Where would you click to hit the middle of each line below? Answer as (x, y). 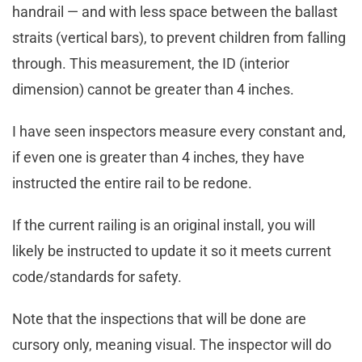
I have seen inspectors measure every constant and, (179, 132)
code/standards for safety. (99, 277)
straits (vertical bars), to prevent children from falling (179, 38)
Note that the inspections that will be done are (159, 319)
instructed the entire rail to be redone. (134, 183)
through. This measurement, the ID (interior (151, 64)
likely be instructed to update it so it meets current (172, 251)
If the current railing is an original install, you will (164, 225)
